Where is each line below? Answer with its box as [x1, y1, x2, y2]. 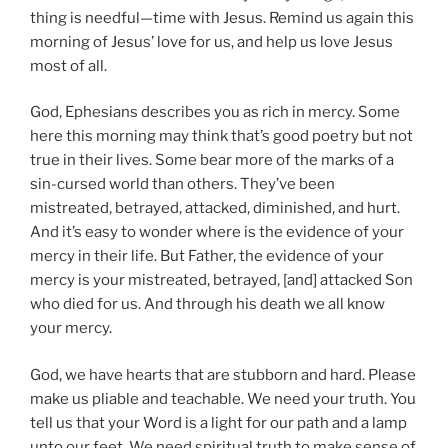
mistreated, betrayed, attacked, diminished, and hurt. [30, 199, 400, 218]
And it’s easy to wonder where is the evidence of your [30, 223, 404, 242]
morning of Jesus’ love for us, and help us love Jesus [30, 32, 393, 51]
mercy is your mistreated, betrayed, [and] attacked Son [30, 271, 413, 290]
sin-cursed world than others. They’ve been [30, 175, 335, 194]
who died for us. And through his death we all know [30, 295, 385, 314]
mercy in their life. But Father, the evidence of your [30, 247, 384, 266]
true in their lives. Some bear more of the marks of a [30, 151, 394, 170]
